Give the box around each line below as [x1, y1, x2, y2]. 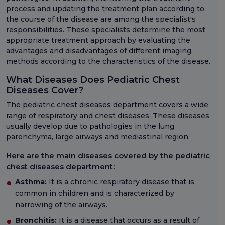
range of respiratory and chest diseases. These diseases [6, 111, 209, 121]
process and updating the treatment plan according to [6, 4, 204, 14]
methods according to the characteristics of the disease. [6, 57, 210, 66]
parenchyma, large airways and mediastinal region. [6, 132, 190, 142]
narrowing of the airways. [15, 200, 107, 210]
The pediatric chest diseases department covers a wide [6, 100, 208, 110]
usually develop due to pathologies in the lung [6, 122, 174, 131]
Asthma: [15, 177, 47, 187]
